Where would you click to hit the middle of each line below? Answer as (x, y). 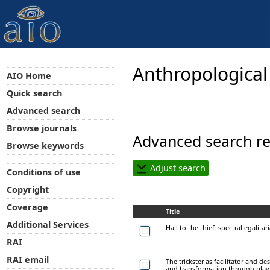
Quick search (34, 93)
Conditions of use (43, 172)
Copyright (27, 190)
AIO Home (29, 75)
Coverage (27, 207)
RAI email (27, 260)
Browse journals (41, 128)
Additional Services (47, 225)
